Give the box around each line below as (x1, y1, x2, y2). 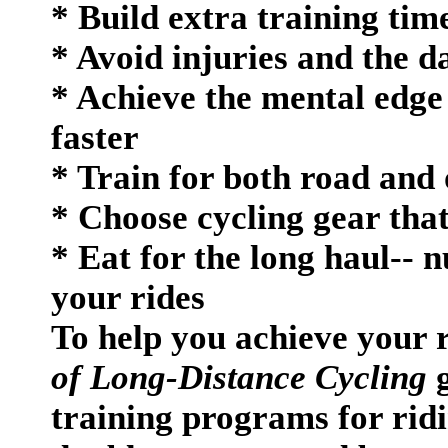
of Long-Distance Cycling (51, 358, 427, 397)
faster (51, 118, 139, 157)
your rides (51, 278, 205, 317)
